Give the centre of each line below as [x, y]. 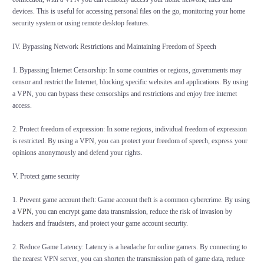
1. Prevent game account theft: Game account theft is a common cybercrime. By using [131, 200]
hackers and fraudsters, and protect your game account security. [100, 224]
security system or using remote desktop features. [81, 23]
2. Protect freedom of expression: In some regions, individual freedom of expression [129, 129]
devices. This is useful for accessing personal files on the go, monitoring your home [128, 11]
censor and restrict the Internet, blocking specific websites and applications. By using [130, 82]
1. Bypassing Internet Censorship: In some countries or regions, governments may [127, 70]
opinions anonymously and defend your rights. [77, 153]
